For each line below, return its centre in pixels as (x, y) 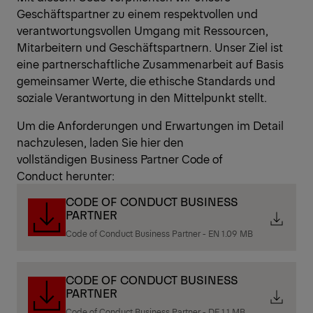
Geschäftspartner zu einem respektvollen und (137, 14)
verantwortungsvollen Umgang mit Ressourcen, (143, 30)
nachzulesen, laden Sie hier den (100, 142)
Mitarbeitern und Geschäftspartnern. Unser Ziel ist (150, 47)
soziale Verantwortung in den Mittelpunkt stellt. (142, 97)
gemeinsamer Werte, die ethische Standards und (146, 81)
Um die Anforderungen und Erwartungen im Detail (150, 125)
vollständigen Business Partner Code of (120, 159)
